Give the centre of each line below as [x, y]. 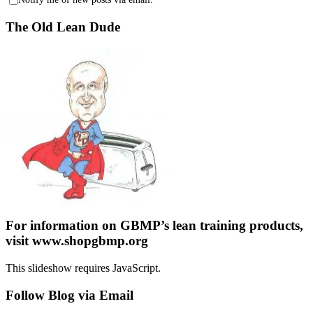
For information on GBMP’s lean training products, [154, 226]
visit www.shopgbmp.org [77, 241]
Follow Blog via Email [70, 295]
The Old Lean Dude [63, 27]
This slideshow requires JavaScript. [83, 268]
